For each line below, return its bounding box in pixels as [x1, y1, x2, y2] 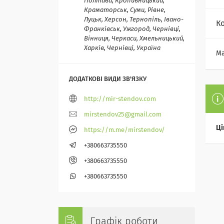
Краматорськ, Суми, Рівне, [84, 7, 165, 14]
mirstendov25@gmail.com [84, 111, 161, 118]
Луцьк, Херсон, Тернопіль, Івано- [84, 16, 183, 23]
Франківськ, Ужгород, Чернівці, [84, 26, 180, 33]
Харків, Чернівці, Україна [84, 45, 160, 52]
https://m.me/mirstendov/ [84, 127, 165, 134]
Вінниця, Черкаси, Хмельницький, [84, 35, 184, 42]
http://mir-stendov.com [84, 96, 156, 103]
